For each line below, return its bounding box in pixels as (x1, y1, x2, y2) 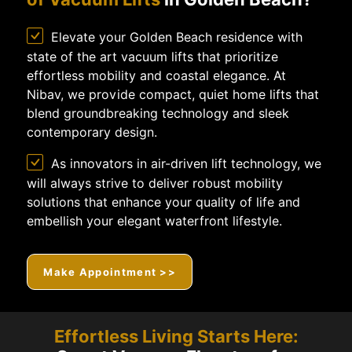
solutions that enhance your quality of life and (27, 195, 301, 211)
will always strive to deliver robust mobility (27, 176, 284, 192)
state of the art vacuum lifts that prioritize (27, 49, 279, 65)
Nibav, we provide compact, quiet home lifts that (27, 87, 320, 103)
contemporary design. (27, 125, 158, 141)
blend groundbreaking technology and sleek (27, 106, 290, 122)
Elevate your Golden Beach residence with (51, 30, 303, 46)
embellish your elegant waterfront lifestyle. (27, 214, 283, 229)
